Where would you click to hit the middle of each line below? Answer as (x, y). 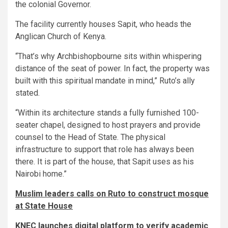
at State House (44, 206)
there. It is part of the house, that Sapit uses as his (105, 161)
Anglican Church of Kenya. (61, 36)
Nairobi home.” (41, 174)
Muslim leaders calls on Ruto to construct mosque (112, 193)
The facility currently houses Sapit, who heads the (103, 24)
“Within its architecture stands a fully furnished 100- (107, 112)
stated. (27, 93)
